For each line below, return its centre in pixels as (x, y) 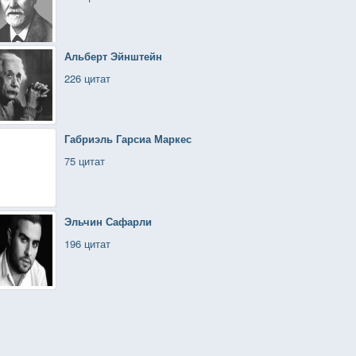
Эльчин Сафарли (108, 221)
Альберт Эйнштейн (113, 56)
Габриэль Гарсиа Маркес (128, 139)
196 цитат (87, 244)
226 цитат (87, 78)
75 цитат (85, 161)
